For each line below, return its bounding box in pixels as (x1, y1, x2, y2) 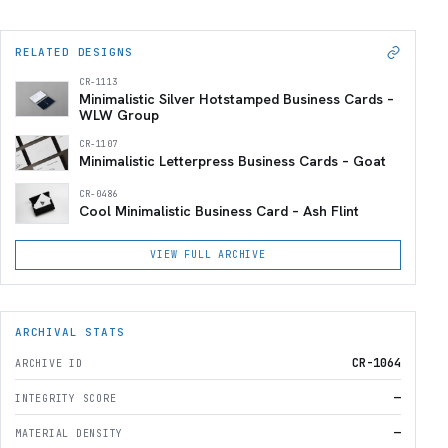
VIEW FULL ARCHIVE (150, 247, 266, 261)
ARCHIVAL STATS (15, 324, 125, 339)
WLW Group (79, 106, 159, 125)
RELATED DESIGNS (15, 45, 133, 60)
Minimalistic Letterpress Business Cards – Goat (79, 152, 386, 171)
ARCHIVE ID (15, 356, 83, 370)
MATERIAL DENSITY (15, 426, 123, 440)
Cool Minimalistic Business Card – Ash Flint (79, 202, 359, 221)
